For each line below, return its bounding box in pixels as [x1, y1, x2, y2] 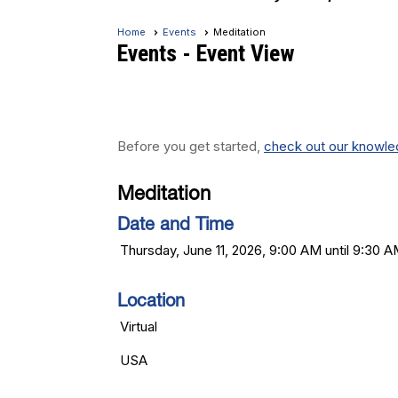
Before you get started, [117, 138, 264, 155]
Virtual [120, 318, 157, 335]
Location [117, 294, 185, 312]
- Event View [177, 40, 295, 67]
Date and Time [117, 218, 234, 235]
